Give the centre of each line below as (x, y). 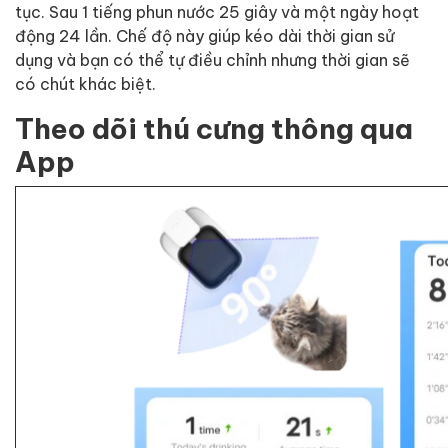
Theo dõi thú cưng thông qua (214, 127)
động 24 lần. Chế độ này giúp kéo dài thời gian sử (204, 35)
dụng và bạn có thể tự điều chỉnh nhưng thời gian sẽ (212, 59)
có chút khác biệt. (85, 83)
